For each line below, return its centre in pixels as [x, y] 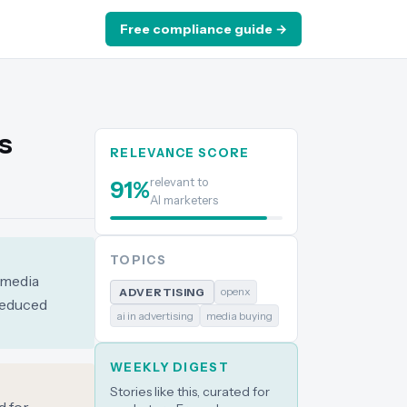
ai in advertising [155, 316]
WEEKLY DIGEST [169, 367]
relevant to [179, 182]
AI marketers [184, 200]
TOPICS [138, 260]
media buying [239, 316]
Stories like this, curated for [190, 392]
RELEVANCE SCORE [180, 153]
